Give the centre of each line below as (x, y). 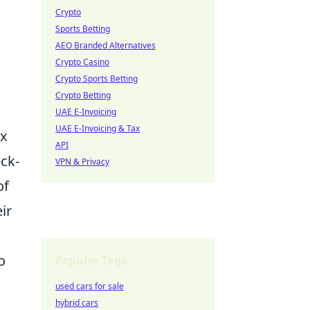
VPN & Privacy (82, 162)
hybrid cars (77, 303)
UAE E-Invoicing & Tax (98, 128)
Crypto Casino (82, 62)
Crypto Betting (83, 95)
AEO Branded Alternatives (106, 45)
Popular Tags (91, 260)
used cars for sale (90, 286)
